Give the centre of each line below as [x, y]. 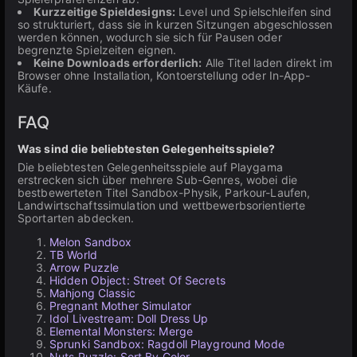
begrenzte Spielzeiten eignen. [97, 50]
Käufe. [35, 88]
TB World [73, 255]
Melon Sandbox [91, 242]
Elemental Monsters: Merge [121, 331]
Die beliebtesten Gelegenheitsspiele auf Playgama [150, 167]
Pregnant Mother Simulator [120, 306]
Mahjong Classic [92, 293]
